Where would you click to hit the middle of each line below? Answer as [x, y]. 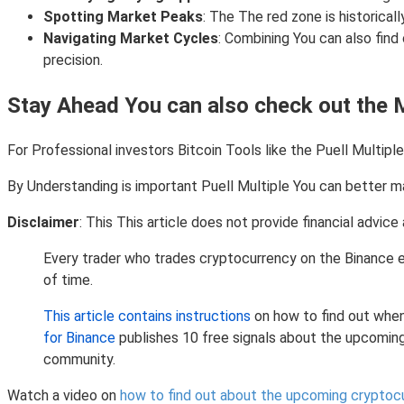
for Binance [79, 337]
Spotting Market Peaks [123, 16]
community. [79, 359]
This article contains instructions [147, 316]
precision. [73, 60]
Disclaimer [43, 222]
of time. [68, 280]
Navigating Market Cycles [131, 38]
